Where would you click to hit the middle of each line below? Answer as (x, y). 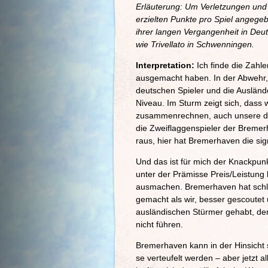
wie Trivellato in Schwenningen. (195, 44)
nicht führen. (159, 224)
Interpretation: (166, 65)
